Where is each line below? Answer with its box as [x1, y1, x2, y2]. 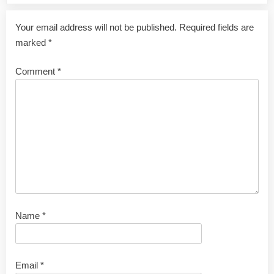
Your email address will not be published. [15, 21, 177, 32]
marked [15, 37, 48, 48]
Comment [15, 66, 57, 77]
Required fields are [179, 21, 254, 32]
